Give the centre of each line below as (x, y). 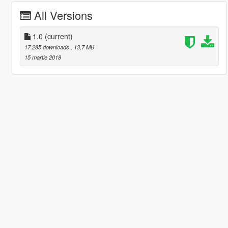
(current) (59, 36)
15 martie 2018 (42, 57)
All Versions (63, 15)
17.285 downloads (47, 47)
